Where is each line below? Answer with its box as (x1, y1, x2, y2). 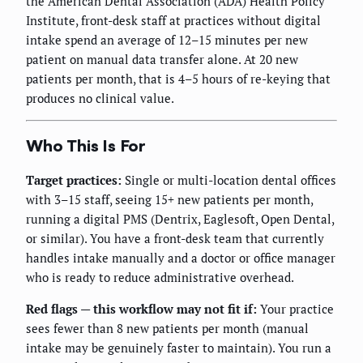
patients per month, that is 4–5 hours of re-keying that (26, 70, 331, 88)
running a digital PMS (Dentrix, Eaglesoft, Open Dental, (26, 210, 334, 227)
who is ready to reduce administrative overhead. (26, 268, 294, 285)
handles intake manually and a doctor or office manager (26, 249, 335, 266)
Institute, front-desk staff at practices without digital (26, 12, 321, 29)
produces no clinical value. (26, 90, 174, 107)
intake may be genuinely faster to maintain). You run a (26, 339, 331, 356)
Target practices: (26, 171, 122, 188)
